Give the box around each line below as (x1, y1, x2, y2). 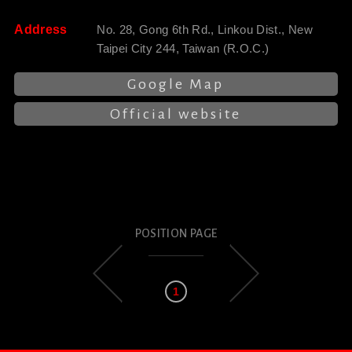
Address (14, 23, 68, 37)
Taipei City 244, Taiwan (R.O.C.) (97, 42, 269, 56)
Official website (110, 106, 242, 123)
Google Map (127, 76, 225, 93)
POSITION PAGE (134, 227, 218, 240)
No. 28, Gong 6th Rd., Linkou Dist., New (97, 23, 313, 37)
